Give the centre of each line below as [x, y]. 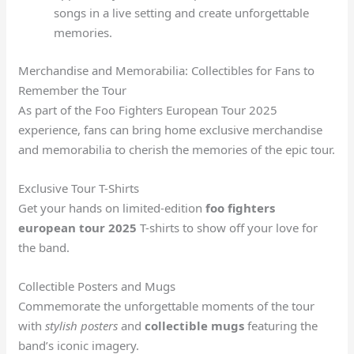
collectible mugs [195, 325]
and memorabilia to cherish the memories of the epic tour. [177, 149]
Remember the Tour [73, 90]
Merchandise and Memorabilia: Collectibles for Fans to [167, 70]
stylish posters [82, 325]
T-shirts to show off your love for [228, 227]
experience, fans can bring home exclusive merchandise [171, 129]
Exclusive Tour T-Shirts [79, 188]
